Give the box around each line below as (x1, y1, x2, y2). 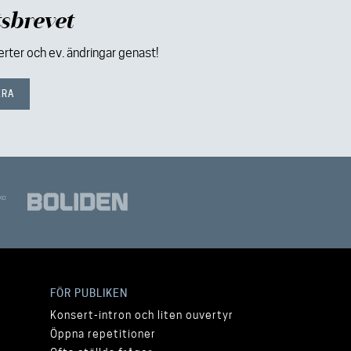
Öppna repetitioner (49, 327, 156, 340)
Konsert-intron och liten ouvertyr (49, 309, 233, 321)
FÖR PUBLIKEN (49, 287, 128, 299)
